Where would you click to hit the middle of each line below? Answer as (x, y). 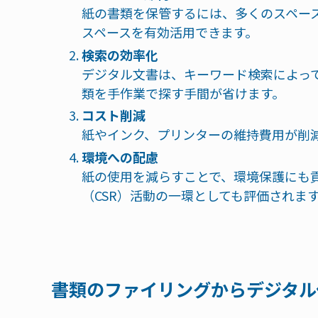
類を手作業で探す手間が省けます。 (183, 93)
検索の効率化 (120, 54)
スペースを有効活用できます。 (170, 32)
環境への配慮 (120, 157)
